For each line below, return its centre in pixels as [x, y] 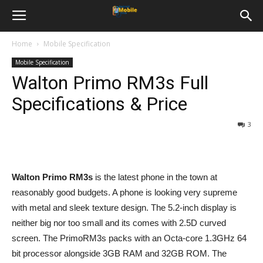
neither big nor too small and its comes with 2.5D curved [119, 223]
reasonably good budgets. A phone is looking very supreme [124, 192]
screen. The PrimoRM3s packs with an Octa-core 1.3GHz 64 [129, 238]
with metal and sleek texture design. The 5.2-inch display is [124, 208]
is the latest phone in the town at [155, 177]
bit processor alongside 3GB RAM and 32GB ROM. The [119, 253]
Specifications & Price [100, 104]
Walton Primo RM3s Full [110, 83]
